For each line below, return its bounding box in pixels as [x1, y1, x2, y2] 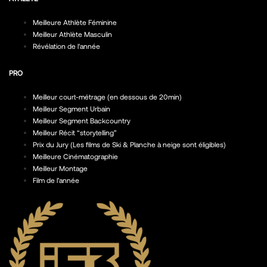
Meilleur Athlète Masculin [33, 30, 112, 39]
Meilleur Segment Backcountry [33, 116, 131, 125]
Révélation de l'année [33, 42, 100, 51]
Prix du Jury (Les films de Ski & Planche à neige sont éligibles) [33, 140, 226, 149]
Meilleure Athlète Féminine [33, 18, 117, 27]
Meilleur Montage [33, 164, 88, 173]
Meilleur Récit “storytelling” [33, 128, 117, 137]
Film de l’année [33, 176, 79, 185]
